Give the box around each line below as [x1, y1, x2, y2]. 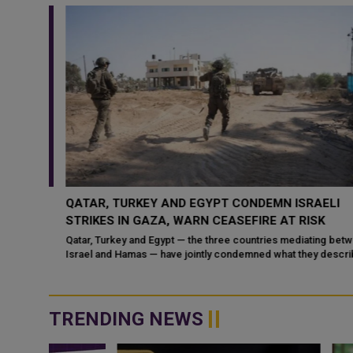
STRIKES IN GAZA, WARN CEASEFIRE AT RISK [49, 214, 309, 228]
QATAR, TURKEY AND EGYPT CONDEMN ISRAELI [49, 196, 324, 210]
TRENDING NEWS [49, 308, 203, 330]
